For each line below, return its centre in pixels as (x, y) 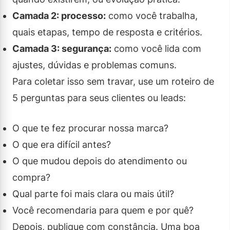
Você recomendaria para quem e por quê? (103, 210)
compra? (31, 177)
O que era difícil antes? (62, 144)
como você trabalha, (152, 15)
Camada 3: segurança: (62, 48)
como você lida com (156, 48)
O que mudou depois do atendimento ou (100, 161)
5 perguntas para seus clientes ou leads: (99, 98)
